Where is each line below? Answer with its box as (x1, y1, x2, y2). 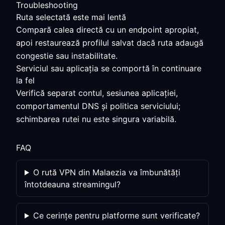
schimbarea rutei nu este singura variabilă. (16, 114, 176, 124)
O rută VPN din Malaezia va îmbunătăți (33, 167, 180, 177)
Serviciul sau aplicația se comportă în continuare (16, 63, 201, 73)
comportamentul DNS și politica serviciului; (16, 101, 180, 111)
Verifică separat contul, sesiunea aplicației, (16, 88, 178, 98)
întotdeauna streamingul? (25, 179, 121, 189)
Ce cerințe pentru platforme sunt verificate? (33, 210, 200, 220)
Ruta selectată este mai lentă (16, 12, 126, 22)
